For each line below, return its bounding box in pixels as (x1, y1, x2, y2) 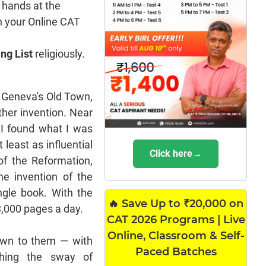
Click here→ (150, 147, 202, 159)
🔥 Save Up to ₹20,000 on (108, 197, 244, 210)
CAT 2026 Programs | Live (106, 213, 245, 226)
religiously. (33, 47, 85, 61)
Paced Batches (135, 245, 217, 258)
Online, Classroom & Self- (107, 229, 245, 242)
